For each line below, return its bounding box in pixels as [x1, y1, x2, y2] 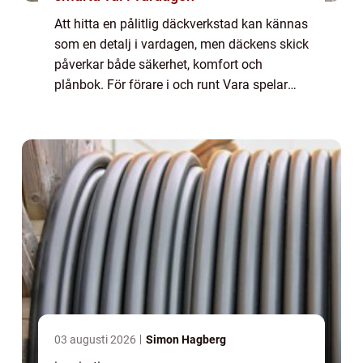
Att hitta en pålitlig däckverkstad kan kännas [54, 16, 308, 32]
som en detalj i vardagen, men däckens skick [54, 36, 309, 53]
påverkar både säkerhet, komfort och [54, 57, 263, 73]
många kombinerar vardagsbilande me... [54, 117, 285, 134]
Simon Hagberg [146, 333, 226, 347]
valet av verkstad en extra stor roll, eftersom [54, 97, 302, 113]
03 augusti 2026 [54, 333, 139, 347]
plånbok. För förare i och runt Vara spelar [54, 77, 288, 93]
